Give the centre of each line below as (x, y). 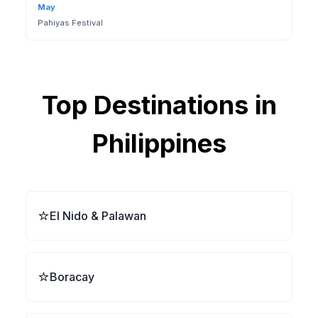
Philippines (159, 143)
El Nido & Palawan (98, 216)
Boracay (72, 277)
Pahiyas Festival (70, 23)
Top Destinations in (159, 105)
